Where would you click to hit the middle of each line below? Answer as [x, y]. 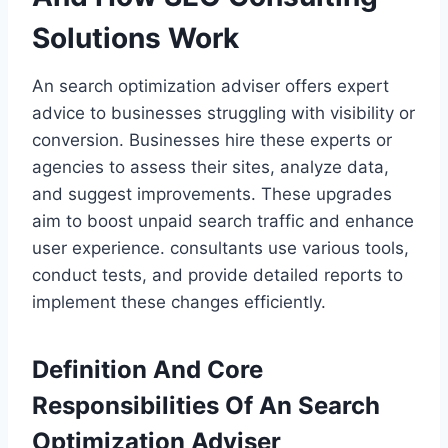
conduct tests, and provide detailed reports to [217, 275]
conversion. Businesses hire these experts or [212, 140]
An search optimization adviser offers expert [210, 86]
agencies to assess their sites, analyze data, [210, 167]
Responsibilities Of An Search [206, 406]
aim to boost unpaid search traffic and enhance [223, 221]
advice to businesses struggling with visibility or [223, 113]
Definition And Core [147, 370]
